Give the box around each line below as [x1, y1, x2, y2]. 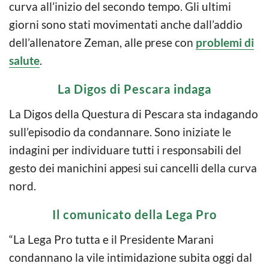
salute [9, 53, 40, 67]
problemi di [196, 35, 254, 49]
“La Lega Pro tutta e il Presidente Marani [9, 232, 214, 246]
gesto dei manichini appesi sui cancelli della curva [9, 160, 257, 175]
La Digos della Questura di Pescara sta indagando [9, 106, 258, 121]
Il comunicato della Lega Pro [52, 207, 217, 222]
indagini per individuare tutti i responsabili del [9, 142, 241, 157]
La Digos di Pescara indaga [58, 81, 211, 96]
